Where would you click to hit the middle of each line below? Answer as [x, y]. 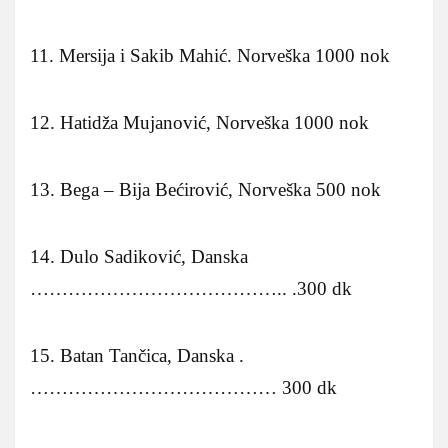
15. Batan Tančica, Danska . [137, 355]
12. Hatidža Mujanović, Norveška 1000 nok [199, 122]
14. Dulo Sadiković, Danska [139, 256]
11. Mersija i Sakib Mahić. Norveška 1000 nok [210, 55]
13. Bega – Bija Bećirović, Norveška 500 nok [205, 189]
